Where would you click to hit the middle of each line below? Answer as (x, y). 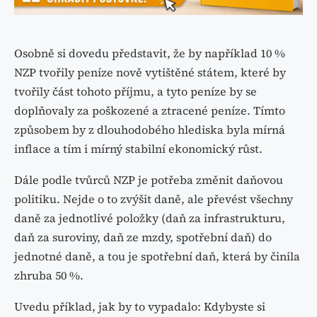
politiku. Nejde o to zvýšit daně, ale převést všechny (154, 199)
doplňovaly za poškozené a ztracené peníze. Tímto (150, 111)
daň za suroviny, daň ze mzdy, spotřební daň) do (143, 237)
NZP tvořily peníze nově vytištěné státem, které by (150, 73)
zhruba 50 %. (49, 276)
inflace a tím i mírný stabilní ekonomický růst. (138, 149)
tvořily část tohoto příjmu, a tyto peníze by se (136, 92)
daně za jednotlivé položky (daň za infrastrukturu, (150, 218)
